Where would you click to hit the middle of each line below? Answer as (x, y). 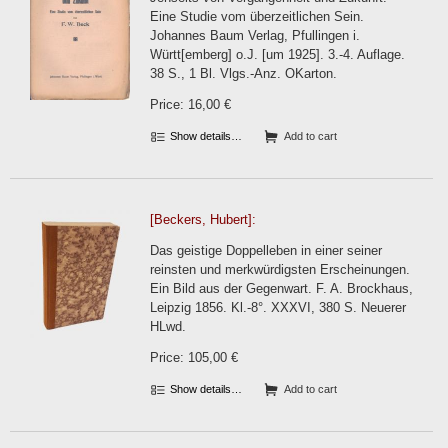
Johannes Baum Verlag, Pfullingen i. (255, 35)
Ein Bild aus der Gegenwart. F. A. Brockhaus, (281, 288)
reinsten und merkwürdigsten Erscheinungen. (280, 269)
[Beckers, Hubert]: (203, 219)
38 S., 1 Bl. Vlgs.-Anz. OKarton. (243, 73)
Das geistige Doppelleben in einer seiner (266, 250)
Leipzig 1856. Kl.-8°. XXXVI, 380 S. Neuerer (278, 307)
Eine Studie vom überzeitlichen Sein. (257, 16)
